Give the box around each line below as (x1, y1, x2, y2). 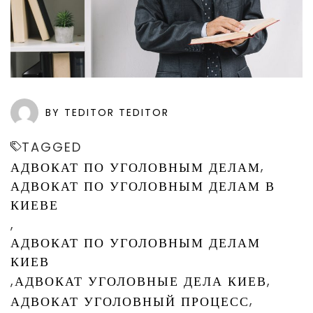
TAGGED (22, 138, 82, 156)
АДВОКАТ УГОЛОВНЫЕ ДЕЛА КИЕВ (15, 272, 267, 291)
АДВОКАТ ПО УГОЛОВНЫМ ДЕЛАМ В (10, 177, 275, 195)
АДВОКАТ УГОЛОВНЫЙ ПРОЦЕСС (10, 292, 249, 310)
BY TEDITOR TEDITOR (45, 105, 169, 119)
